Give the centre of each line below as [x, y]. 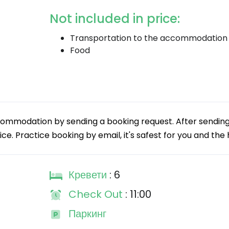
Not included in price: [114, 19]
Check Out [97, 194]
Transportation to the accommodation [148, 38]
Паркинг [87, 214]
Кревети [89, 175]
